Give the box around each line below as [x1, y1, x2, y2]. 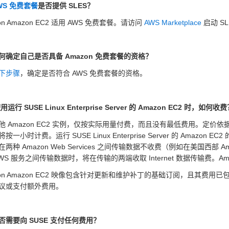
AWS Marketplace [144, 18, 201, 27]
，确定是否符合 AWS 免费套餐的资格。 [20, 69, 147, 78]
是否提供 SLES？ [38, 1, 94, 10]
